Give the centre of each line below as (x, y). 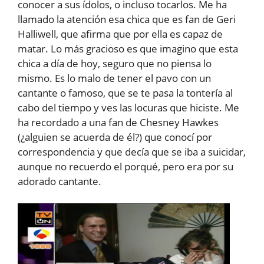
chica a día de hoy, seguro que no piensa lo (115, 63)
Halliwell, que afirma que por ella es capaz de (120, 34)
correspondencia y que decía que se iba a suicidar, (132, 151)
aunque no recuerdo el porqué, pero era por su (126, 166)
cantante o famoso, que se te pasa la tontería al (125, 93)
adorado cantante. (60, 181)
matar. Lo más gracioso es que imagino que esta (128, 48)
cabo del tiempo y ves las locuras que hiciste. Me (128, 107)
